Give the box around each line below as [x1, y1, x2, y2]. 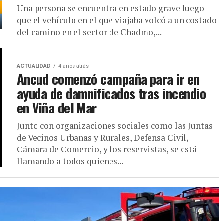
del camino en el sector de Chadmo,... [17, 26, 162, 37]
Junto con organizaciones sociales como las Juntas [17, 120, 213, 131]
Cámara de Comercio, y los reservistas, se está [17, 144, 197, 155]
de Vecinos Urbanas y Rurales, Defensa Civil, [17, 132, 188, 143]
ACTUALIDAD [17, 63, 51, 69]
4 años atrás [58, 63, 89, 69]
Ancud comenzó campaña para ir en [17, 69, 200, 89]
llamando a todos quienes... [17, 155, 123, 167]
